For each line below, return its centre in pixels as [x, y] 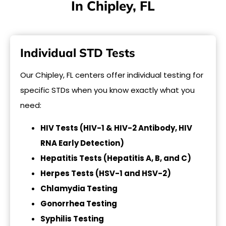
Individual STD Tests [78, 53]
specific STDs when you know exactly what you [107, 90]
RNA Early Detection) [82, 143]
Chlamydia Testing [79, 188]
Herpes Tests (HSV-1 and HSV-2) [106, 173]
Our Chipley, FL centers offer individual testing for [112, 75]
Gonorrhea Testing [79, 203]
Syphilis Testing [72, 218]
